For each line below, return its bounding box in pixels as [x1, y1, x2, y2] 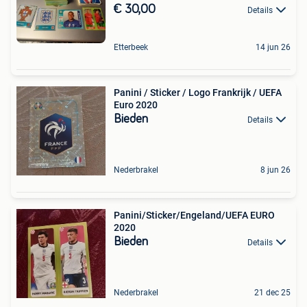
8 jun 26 [260, 164, 291, 175]
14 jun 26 [256, 42, 291, 52]
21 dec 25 [254, 287, 291, 297]
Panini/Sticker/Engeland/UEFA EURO [114, 209, 275, 221]
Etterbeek [114, 42, 148, 52]
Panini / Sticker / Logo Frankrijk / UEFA [114, 86, 282, 98]
